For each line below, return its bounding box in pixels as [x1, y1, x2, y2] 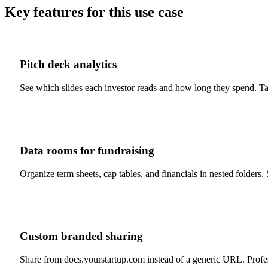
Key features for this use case [5, 4, 184, 20]
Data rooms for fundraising [20, 144, 154, 157]
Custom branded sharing [20, 230, 143, 243]
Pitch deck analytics [20, 58, 117, 71]
